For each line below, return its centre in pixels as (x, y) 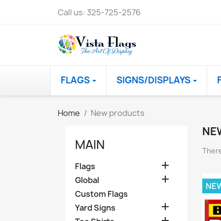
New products (118, 113)
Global (87, 180)
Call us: (72, 12)
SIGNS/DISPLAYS (154, 80)
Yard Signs (95, 207)
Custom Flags (101, 194)
